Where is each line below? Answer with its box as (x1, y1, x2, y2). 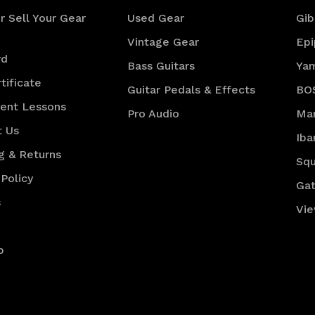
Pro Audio (127, 107, 180, 121)
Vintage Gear (127, 35, 200, 49)
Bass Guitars (127, 59, 195, 73)
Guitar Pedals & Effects (127, 83, 256, 97)
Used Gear (127, 11, 185, 25)
